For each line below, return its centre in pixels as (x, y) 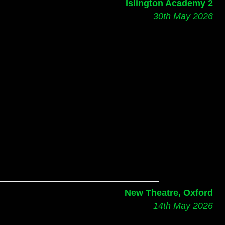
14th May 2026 (183, 205)
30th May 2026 (183, 16)
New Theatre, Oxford (169, 192)
